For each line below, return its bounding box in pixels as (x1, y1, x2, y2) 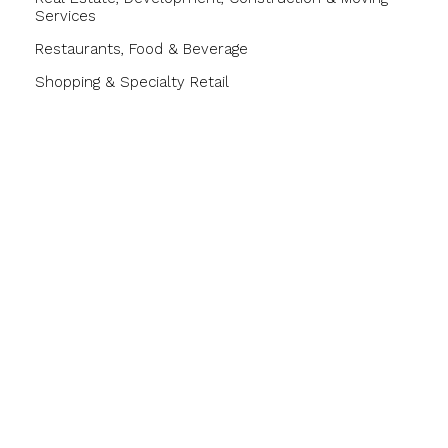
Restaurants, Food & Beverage (35, 39, 248, 58)
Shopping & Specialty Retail (35, 72, 229, 91)
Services (35, 6, 96, 25)
